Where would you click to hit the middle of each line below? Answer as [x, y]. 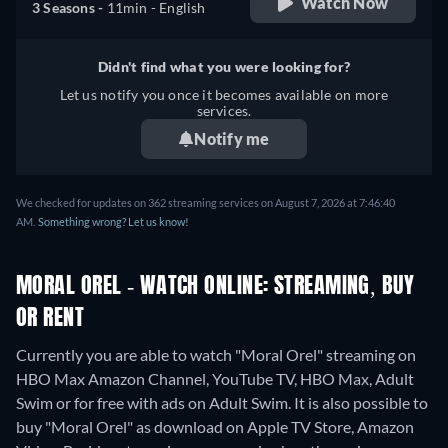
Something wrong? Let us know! [113, 221]
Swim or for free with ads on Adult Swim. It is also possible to [222, 402]
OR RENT [50, 318]
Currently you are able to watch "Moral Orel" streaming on [216, 354]
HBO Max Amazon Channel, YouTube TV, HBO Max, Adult [215, 378]
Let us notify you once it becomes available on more [224, 94]
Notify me [232, 138]
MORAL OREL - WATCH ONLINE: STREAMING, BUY [215, 286]
